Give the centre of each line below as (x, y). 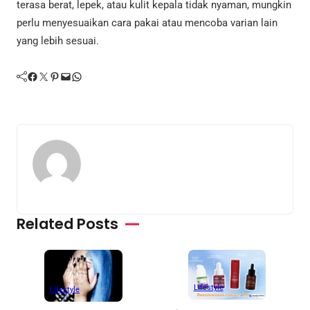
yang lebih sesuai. (58, 40)
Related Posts (67, 224)
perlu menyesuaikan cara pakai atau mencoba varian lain (147, 22)
